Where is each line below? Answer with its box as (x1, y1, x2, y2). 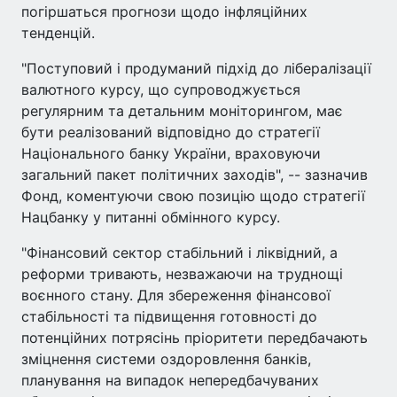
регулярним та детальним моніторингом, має (21, 102, 343, 121)
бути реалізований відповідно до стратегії (21, 123, 320, 142)
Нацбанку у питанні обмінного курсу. (21, 208, 280, 227)
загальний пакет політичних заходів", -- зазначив (21, 166, 368, 184)
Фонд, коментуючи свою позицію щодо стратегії (21, 187, 365, 206)
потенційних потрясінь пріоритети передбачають (21, 329, 368, 347)
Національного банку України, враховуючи (21, 144, 321, 163)
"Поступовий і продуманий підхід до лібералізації (21, 59, 371, 78)
